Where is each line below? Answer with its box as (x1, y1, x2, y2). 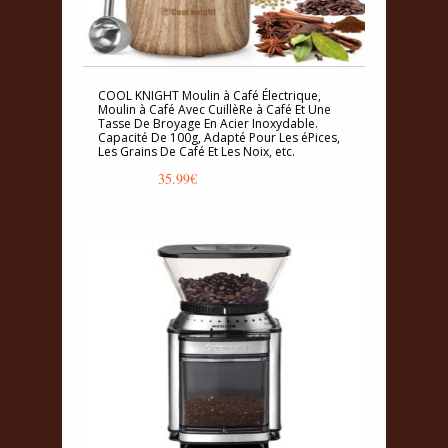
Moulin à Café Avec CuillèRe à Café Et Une (98, 101, 331, 119)
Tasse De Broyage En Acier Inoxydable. (98, 115, 318, 133)
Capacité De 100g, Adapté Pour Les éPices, (98, 129, 340, 147)
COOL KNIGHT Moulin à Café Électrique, (98, 87, 321, 105)
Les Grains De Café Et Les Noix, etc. (98, 143, 295, 161)
